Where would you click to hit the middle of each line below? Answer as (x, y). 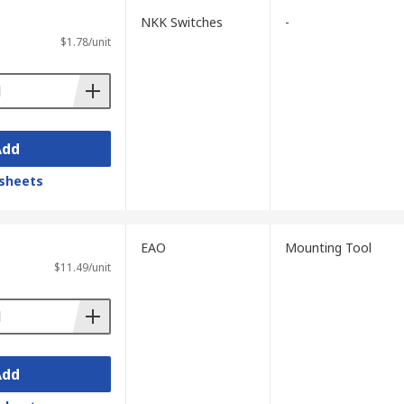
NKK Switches (181, 22)
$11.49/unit (82, 267)
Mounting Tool (328, 248)
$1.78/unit (85, 42)
